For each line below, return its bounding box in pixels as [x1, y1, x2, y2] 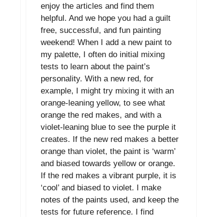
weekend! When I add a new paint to [41, 38, 171, 47]
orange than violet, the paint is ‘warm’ [41, 147, 175, 156]
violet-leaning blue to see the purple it [41, 123, 176, 132]
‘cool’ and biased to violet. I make [41, 183, 161, 193]
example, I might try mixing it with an [41, 86, 174, 96]
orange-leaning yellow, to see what [41, 98, 165, 108]
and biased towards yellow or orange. [41, 159, 175, 169]
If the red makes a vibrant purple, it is [41, 171, 176, 181]
